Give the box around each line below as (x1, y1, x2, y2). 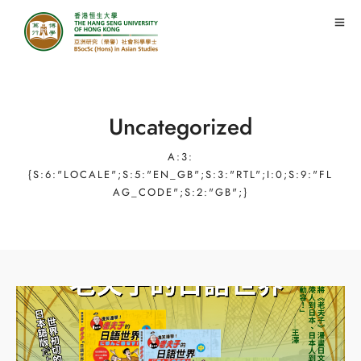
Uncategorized (109, 111, 252, 143)
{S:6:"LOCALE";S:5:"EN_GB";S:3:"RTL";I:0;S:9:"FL (28, 168, 333, 182)
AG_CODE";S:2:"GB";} (113, 185, 248, 200)
